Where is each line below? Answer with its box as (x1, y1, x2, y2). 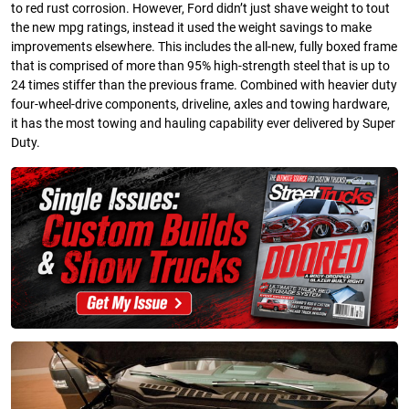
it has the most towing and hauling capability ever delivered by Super (11, 116, 395, 132)
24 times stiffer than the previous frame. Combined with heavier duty (11, 78, 397, 94)
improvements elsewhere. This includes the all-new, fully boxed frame (11, 39, 397, 56)
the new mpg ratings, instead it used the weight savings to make (11, 20, 372, 37)
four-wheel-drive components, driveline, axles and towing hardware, (11, 97, 390, 113)
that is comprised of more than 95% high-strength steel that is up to (11, 58, 390, 75)
